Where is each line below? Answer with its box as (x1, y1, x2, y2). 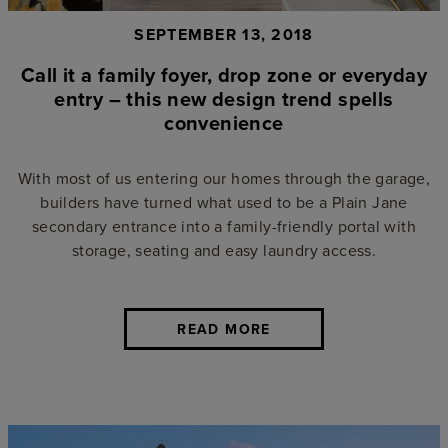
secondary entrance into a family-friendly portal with (31, 214, 417, 237)
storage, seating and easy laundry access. (71, 238, 377, 261)
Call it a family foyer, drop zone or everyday (21, 59, 427, 89)
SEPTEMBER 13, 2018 (134, 22, 314, 46)
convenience (164, 107, 284, 137)
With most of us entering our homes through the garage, (17, 166, 431, 189)
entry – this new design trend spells (54, 83, 394, 113)
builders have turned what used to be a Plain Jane (40, 190, 408, 213)
